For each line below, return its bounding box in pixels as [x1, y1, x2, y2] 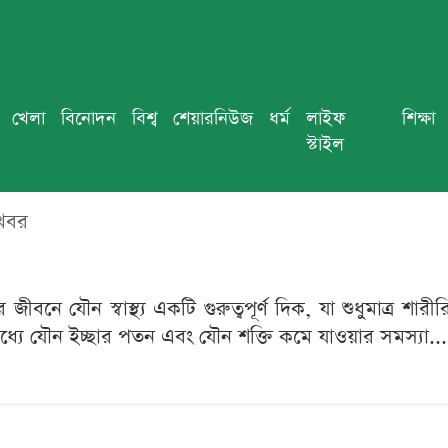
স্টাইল [306, 132, 344, 157]
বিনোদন [61, 106, 116, 131]
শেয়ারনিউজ [173, 106, 253, 131]
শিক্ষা [402, 106, 436, 131]
